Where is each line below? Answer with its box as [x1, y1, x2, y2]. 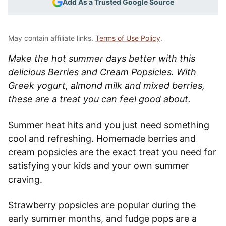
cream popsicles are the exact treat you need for [8, 146, 216, 157]
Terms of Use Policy [95, 33, 160, 42]
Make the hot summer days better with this [8, 52, 195, 64]
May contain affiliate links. [8, 33, 95, 42]
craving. [8, 174, 42, 185]
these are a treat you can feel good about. [8, 93, 191, 104]
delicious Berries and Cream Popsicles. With [8, 66, 196, 77]
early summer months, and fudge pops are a [8, 213, 197, 224]
